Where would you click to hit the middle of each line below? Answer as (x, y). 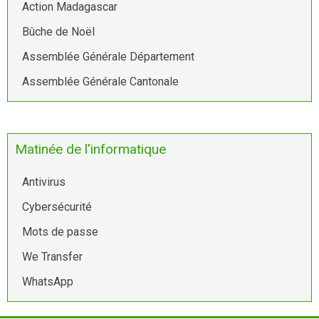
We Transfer (52, 257)
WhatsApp (48, 282)
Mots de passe (60, 232)
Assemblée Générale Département (108, 57)
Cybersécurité (57, 207)
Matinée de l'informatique (90, 150)
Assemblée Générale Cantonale (100, 82)
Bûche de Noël (58, 32)
